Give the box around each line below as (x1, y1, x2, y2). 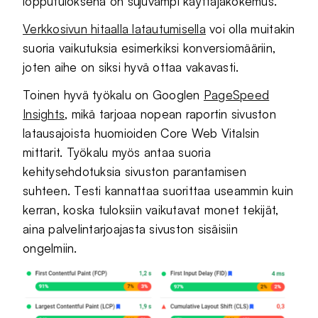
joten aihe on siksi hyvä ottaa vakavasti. (23, 59, 239, 75)
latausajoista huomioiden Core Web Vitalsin (23, 125, 260, 141)
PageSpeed (203, 87, 270, 102)
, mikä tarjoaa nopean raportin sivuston (65, 106, 276, 121)
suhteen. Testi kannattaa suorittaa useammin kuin (23, 182, 294, 198)
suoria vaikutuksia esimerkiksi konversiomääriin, (23, 40, 276, 55)
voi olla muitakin (205, 21, 295, 36)
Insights (23, 106, 65, 121)
